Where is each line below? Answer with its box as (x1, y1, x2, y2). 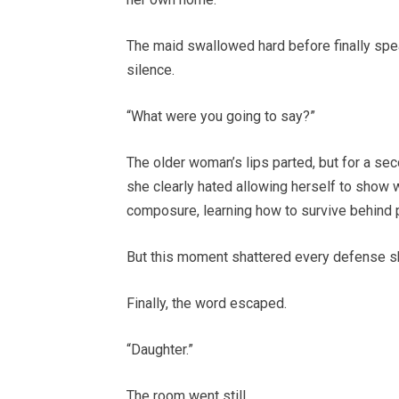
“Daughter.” (126, 341, 193, 359)
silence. (126, 61, 175, 79)
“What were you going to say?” (126, 108, 315, 126)
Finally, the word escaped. (126, 295, 287, 313)
